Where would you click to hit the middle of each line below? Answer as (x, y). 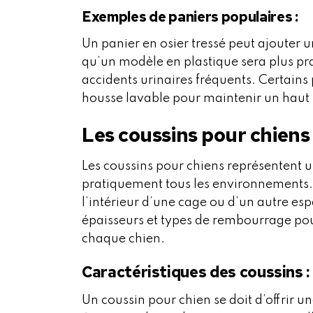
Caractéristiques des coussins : (196, 272)
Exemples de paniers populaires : (190, 17)
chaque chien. (123, 239)
